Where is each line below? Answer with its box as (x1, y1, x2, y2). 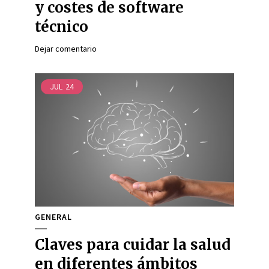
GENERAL (35, 211, 72, 222)
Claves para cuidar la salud (35, 235, 231, 254)
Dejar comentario (35, 43, 97, 54)
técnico (35, 17, 88, 36)
